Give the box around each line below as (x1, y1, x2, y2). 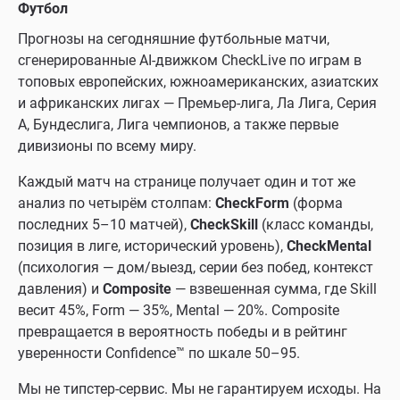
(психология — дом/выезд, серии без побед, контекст (18, 259, 373, 276)
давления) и (18, 280, 103, 297)
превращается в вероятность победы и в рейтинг (18, 323, 347, 340)
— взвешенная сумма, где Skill (171, 280, 377, 297)
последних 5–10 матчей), (18, 216, 190, 233)
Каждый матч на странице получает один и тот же (18, 173, 355, 190)
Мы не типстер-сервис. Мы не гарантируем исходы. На (18, 380, 381, 397)
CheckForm (215, 195, 289, 212)
